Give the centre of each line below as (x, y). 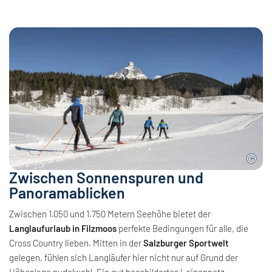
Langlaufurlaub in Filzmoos (63, 228)
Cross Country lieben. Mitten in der (76, 243)
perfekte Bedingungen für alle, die (182, 228)
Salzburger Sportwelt (186, 243)
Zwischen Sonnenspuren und (106, 177)
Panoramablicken (67, 192)
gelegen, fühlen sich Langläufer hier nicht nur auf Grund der (124, 257)
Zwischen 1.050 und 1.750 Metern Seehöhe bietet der (110, 213)
